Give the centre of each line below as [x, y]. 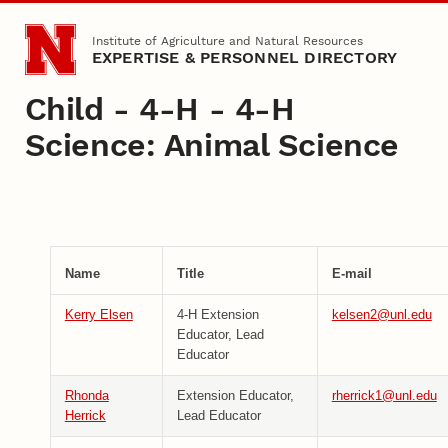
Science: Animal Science [211, 144]
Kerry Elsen [98, 315]
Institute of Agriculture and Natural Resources [227, 40]
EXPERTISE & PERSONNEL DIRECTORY [244, 57]
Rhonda [86, 396]
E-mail [351, 274]
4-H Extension [217, 315]
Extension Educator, [235, 396]
